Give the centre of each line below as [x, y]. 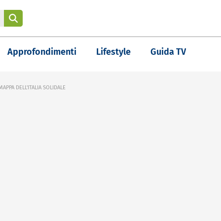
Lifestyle [113, 52]
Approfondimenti [42, 52]
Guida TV [168, 52]
